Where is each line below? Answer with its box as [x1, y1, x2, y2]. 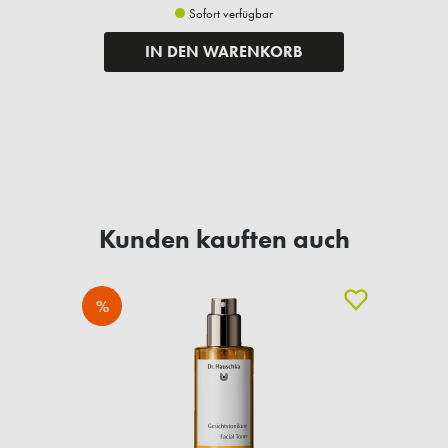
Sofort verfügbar [186, 5, 273, 23]
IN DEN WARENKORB [145, 41, 303, 63]
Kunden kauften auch [98, 222, 350, 257]
